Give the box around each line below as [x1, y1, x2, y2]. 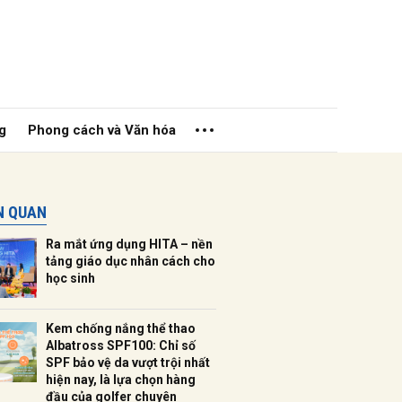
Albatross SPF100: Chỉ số [46, 338, 196, 353]
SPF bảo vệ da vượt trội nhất [46, 355, 210, 370]
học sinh [46, 271, 95, 285]
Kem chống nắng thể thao [46, 321, 196, 336]
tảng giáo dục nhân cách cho [46, 254, 215, 268]
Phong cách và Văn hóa [28, 122, 177, 138]
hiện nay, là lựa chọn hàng [46, 372, 196, 387]
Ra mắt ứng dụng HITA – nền [46, 237, 213, 251]
